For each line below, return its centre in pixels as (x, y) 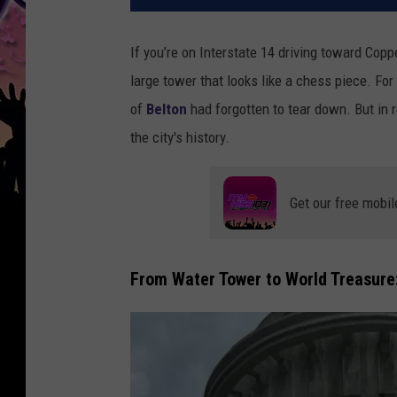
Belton (167, 109)
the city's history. (180, 138)
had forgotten (228, 109)
